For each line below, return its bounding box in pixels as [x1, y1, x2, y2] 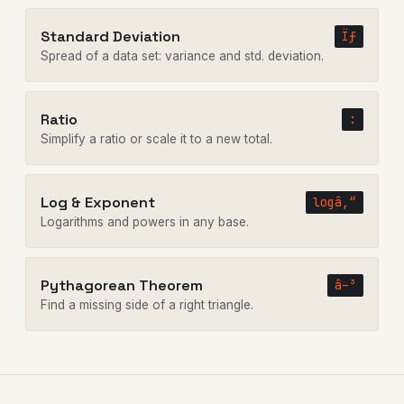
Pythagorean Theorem [41, 275, 203, 295]
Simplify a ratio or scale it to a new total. [41, 132, 272, 147]
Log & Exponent [41, 192, 155, 212]
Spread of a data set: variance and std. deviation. [41, 49, 324, 64]
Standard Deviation [41, 26, 180, 46]
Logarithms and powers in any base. [41, 215, 249, 230]
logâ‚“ [313, 194, 356, 211]
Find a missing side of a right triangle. [41, 298, 253, 313]
